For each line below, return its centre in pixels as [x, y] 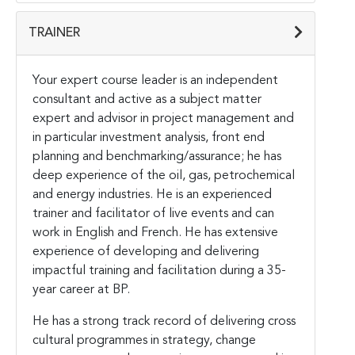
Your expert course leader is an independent [155, 80]
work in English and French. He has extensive [155, 233]
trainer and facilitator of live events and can [153, 214]
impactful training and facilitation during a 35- [159, 271]
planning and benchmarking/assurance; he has [157, 157]
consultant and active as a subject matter [147, 99]
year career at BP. [81, 290]
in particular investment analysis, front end [149, 137]
